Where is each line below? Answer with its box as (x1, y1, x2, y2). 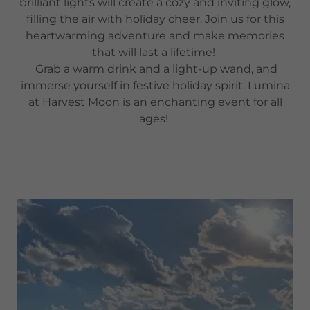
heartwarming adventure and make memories (26, 28, 284, 42)
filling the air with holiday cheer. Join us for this (26, 12, 284, 26)
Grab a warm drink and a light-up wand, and (33, 62, 277, 75)
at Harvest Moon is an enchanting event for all (28, 95, 282, 109)
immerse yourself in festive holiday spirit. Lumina (20, 78, 290, 92)
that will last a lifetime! (92, 45, 218, 59)
